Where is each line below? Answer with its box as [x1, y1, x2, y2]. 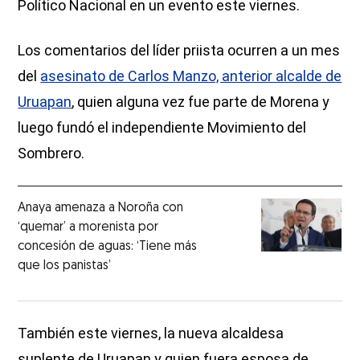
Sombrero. [18, 144, 85, 162]
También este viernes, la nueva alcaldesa [18, 324, 284, 342]
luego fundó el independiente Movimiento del [18, 118, 307, 136]
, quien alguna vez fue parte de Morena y [72, 92, 330, 110]
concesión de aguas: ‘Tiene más [18, 239, 198, 253]
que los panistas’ [18, 259, 112, 272]
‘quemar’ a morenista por [18, 220, 159, 234]
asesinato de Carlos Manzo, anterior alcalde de [40, 67, 342, 84]
